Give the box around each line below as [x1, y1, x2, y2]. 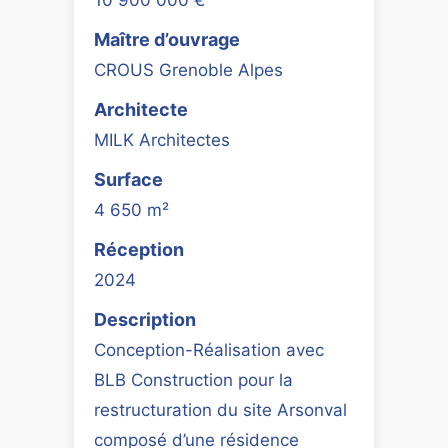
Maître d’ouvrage [94, 28, 240, 50]
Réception [94, 238, 184, 260]
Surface [94, 168, 163, 190]
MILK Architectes [94, 129, 230, 150]
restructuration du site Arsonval [94, 399, 347, 420]
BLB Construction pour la [94, 369, 293, 390]
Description [94, 308, 196, 330]
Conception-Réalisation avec [94, 339, 324, 360]
